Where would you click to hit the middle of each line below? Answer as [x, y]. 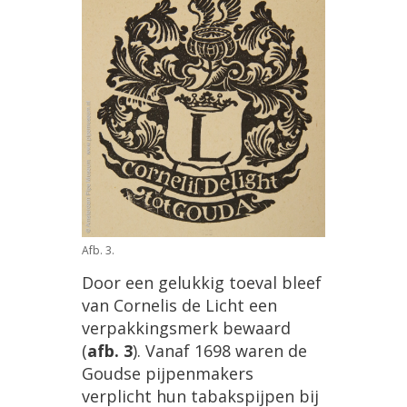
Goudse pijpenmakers [168, 373]
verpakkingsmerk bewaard [186, 328]
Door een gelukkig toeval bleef [202, 282]
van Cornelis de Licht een [179, 305]
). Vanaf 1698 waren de [220, 350]
